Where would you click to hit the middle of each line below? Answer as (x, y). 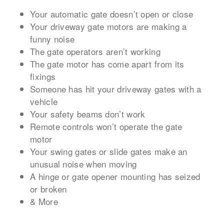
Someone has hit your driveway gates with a (116, 88)
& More (44, 201)
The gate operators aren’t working (95, 51)
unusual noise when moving (83, 163)
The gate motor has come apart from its (107, 63)
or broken (48, 188)
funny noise (52, 38)
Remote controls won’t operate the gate (106, 126)
